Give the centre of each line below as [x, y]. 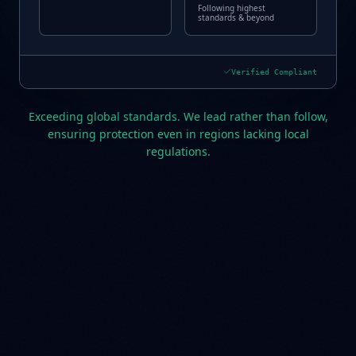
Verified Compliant [274, 72]
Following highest [232, 8]
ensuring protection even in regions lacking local [178, 133]
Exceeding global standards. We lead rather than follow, [178, 116]
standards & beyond [236, 17]
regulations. [178, 151]
